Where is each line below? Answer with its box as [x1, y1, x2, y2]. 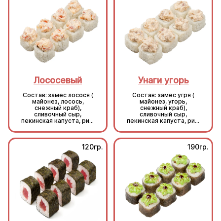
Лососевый [34, 75, 82, 86]
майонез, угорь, [140, 98, 187, 106]
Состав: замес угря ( [132, 91, 194, 99]
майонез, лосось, [32, 98, 84, 106]
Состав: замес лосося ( [22, 91, 93, 99]
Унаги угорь [138, 75, 189, 86]
